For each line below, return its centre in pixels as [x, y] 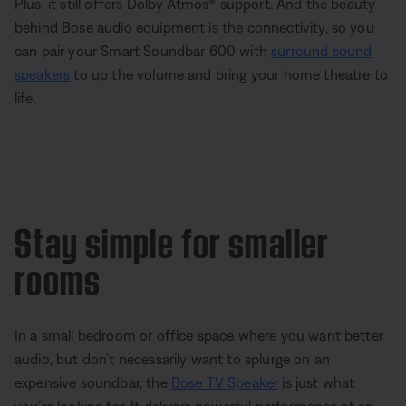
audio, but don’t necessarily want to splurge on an [173, 359]
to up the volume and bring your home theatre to [229, 74]
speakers [43, 74]
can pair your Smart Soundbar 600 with [143, 51]
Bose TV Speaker [225, 382]
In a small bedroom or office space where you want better [199, 335]
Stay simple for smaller [172, 239]
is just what [317, 382]
